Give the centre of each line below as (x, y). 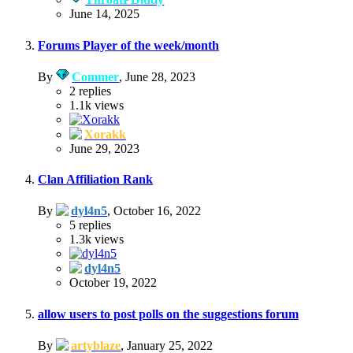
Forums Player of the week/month (128, 45)
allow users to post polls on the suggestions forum (168, 314)
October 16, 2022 (157, 211)
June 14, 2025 (104, 14)
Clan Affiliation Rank (95, 180)
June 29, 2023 (104, 148)
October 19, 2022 (113, 283)
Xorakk (105, 134)
